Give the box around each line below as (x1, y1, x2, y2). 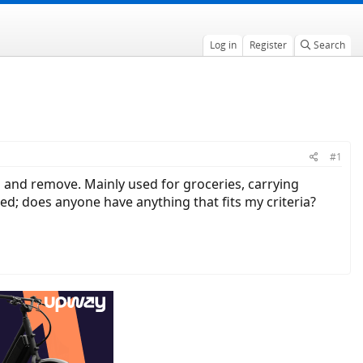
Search (313, 38, 345, 52)
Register (249, 38, 287, 52)
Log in (209, 38, 237, 52)
